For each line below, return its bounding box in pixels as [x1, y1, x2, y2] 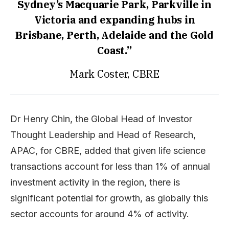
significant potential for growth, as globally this [10, 192, 208, 203]
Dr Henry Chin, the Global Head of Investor [10, 113, 192, 124]
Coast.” [97, 43, 132, 57]
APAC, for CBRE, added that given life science [10, 145, 205, 156]
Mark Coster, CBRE [70, 66, 159, 81]
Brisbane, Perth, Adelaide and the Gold [15, 28, 214, 42]
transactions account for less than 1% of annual [10, 161, 210, 172]
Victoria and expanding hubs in [34, 12, 195, 27]
